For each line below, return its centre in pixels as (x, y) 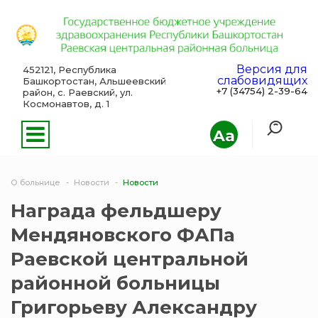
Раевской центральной (130, 259)
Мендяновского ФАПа (123, 235)
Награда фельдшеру (116, 211)
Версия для (272, 70)
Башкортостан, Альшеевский (94, 81)
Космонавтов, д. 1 (66, 104)
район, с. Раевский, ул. (77, 93)
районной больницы (115, 284)
